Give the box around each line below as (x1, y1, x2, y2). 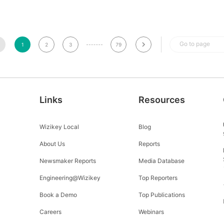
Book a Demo (39, 191, 77, 198)
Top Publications (138, 191, 185, 198)
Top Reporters (138, 174, 177, 181)
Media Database (138, 157, 184, 164)
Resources (138, 94, 185, 105)
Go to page (179, 40, 210, 47)
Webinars (138, 208, 164, 215)
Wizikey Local (39, 123, 79, 130)
